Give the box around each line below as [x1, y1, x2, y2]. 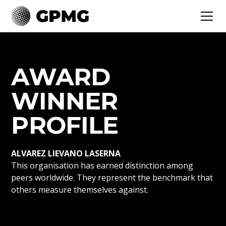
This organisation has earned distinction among [11, 160, 194, 171]
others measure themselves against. [11, 184, 149, 195]
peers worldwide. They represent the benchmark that [11, 172, 213, 183]
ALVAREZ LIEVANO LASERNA [11, 148, 121, 159]
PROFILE [11, 110, 119, 140]
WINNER [11, 86, 118, 116]
